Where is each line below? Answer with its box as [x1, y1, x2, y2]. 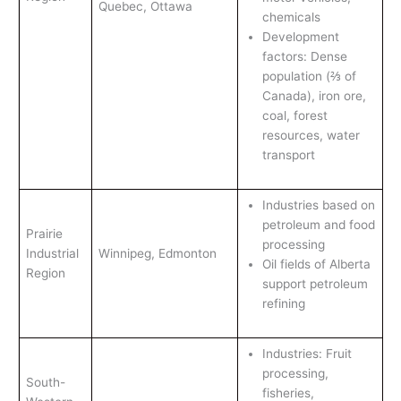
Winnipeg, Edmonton [98, 246, 217, 261]
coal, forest [261, 108, 328, 124]
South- [25, 375, 65, 390]
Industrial [25, 246, 79, 261]
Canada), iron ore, [261, 89, 366, 104]
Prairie [25, 226, 63, 242]
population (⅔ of [261, 69, 356, 84]
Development [261, 30, 339, 45]
